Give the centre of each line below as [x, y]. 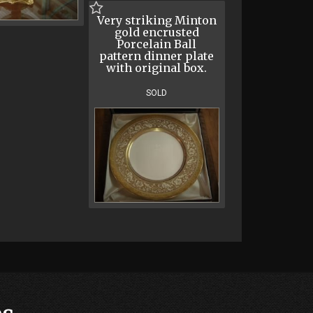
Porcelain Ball [157, 44]
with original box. [157, 68]
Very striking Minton [156, 21]
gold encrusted [156, 32]
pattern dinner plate [157, 56]
